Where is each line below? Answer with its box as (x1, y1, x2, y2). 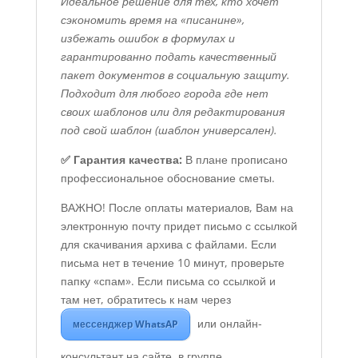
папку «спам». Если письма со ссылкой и (60, 273, 276, 289)
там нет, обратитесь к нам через (60, 292, 231, 308)
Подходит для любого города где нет (60, 86, 268, 101)
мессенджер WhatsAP (72, 317, 178, 332)
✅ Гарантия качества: (60, 152, 182, 168)
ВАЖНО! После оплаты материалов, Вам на (60, 200, 293, 216)
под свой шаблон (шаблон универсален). (60, 122, 277, 138)
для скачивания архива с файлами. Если (60, 237, 276, 253)
